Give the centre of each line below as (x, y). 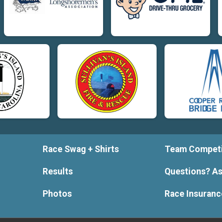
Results (57, 171)
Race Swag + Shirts (81, 149)
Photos (57, 194)
